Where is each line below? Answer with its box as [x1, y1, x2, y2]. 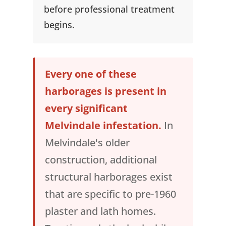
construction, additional [44, 153, 157, 167]
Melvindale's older [44, 136, 130, 150]
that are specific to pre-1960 [44, 187, 176, 201]
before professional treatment [43, 3, 175, 16]
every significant [44, 101, 128, 116]
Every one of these [44, 67, 137, 81]
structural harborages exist [44, 170, 173, 184]
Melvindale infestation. [44, 119, 161, 133]
